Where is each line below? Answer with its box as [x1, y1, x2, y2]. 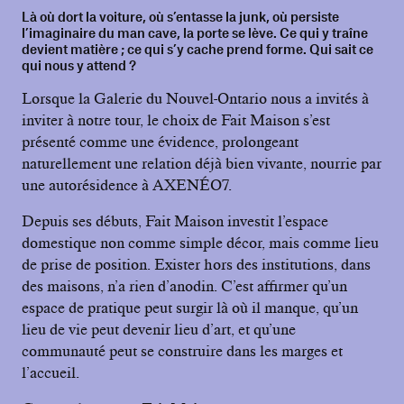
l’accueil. [22, 363, 79, 381]
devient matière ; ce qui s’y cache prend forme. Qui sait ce [22, 40, 373, 57]
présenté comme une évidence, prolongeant [22, 132, 298, 151]
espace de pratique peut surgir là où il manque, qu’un [22, 298, 358, 317]
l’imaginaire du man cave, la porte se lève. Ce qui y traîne [22, 23, 368, 41]
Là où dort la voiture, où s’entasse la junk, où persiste [22, 7, 339, 24]
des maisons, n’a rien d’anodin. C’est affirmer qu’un [22, 276, 347, 295]
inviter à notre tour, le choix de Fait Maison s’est [22, 110, 330, 129]
